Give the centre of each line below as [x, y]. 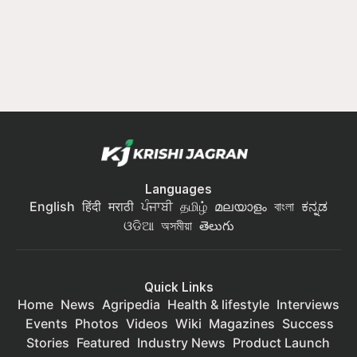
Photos [96, 324]
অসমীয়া [176, 226]
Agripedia [131, 305]
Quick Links [178, 288]
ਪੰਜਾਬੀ [157, 207]
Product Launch [281, 343]
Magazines [241, 324]
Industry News [181, 343]
